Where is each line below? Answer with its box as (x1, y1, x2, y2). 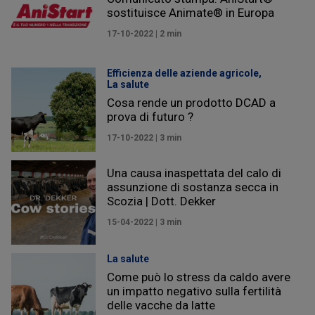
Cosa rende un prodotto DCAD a (107, 95, 276, 110)
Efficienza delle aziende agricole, (107, 67, 264, 79)
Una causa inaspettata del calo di (107, 165, 281, 180)
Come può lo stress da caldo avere (107, 269, 290, 284)
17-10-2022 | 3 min (107, 132, 181, 143)
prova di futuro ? (107, 109, 193, 124)
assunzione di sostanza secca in (107, 179, 278, 194)
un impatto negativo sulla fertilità (107, 283, 281, 298)
